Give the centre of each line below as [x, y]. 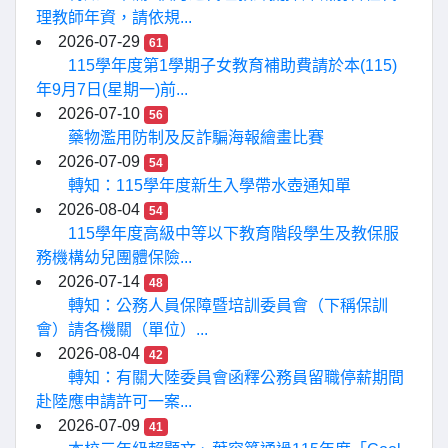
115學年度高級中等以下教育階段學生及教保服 [233, 233]
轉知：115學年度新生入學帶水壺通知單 [209, 185]
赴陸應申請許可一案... [114, 401]
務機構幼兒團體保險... [114, 257]
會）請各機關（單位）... [122, 329]
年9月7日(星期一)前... [112, 89]
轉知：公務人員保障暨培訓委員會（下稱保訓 [228, 305]
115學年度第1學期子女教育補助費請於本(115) [232, 65]
